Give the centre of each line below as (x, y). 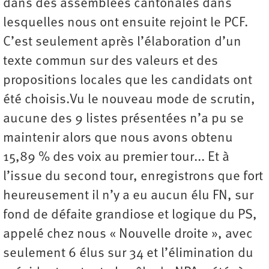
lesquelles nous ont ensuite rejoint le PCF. (125, 23)
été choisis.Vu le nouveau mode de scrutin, (129, 100)
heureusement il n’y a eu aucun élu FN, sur (128, 196)
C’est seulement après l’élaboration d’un (122, 43)
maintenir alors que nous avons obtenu (118, 139)
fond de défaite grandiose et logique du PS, (130, 216)
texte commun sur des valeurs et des (110, 62)
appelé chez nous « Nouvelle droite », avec (128, 235)
